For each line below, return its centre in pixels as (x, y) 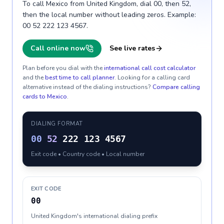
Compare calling (176, 87)
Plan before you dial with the (62, 68)
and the (33, 77)
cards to (35, 96)
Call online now (58, 48)
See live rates (132, 48)
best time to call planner (80, 77)
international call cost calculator (150, 68)
